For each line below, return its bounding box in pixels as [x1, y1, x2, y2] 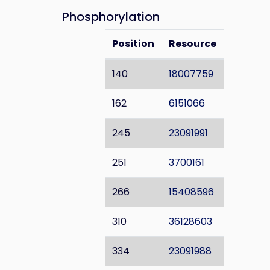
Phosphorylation [62, 8, 160, 25]
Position [111, 37, 154, 51]
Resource [168, 37, 216, 51]
